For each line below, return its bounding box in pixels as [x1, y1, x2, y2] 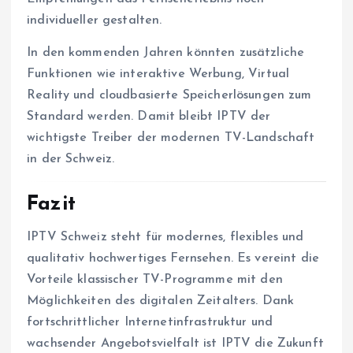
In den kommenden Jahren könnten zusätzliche [27, 46, 305, 59]
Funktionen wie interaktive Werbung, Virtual [27, 67, 290, 80]
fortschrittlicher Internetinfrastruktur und [27, 316, 273, 329]
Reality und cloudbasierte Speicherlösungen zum [27, 88, 312, 102]
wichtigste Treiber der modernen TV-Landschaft [27, 131, 315, 144]
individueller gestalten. [27, 13, 162, 27]
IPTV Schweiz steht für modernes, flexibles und [27, 231, 304, 244]
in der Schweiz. [27, 152, 115, 165]
